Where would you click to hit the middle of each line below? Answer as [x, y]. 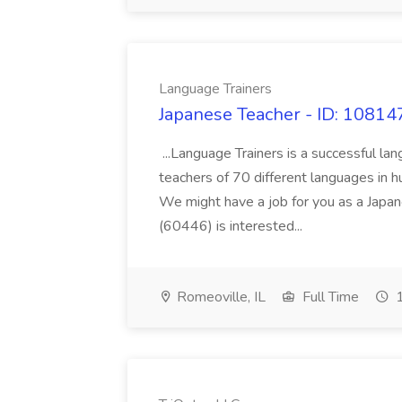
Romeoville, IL [219, 297]
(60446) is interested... [232, 226]
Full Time [329, 297]
